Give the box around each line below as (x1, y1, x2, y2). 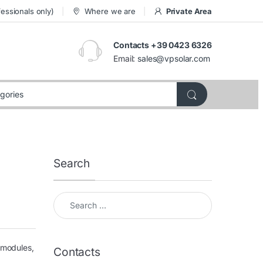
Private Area (166, 6, 212, 16)
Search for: (53, 191, 97, 202)
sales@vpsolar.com (137, 53, 210, 64)
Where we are (84, 6, 136, 16)
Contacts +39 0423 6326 (113, 40, 212, 50)
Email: (113, 53, 138, 64)
